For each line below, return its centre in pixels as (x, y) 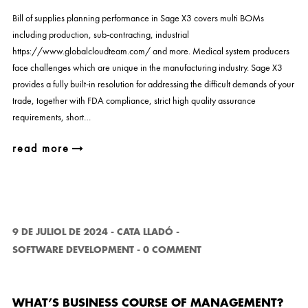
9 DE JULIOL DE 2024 (60, 232)
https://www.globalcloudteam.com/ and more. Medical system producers (151, 51)
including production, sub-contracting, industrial (100, 34)
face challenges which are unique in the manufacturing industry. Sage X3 (147, 67)
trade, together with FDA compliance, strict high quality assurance (134, 100)
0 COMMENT (172, 250)
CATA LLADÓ (145, 232)
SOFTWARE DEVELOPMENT (73, 250)
